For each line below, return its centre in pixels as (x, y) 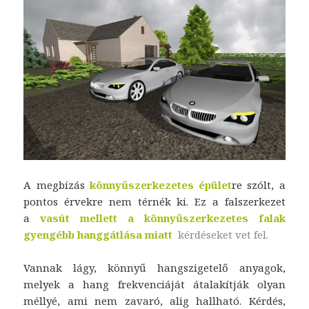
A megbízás (57, 185)
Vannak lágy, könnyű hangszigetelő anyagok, (154, 268)
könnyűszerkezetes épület (161, 185)
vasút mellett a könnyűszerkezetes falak (163, 218)
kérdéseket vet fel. (223, 235)
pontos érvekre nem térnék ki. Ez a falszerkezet (154, 202)
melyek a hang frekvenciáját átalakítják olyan (154, 285)
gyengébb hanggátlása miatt (101, 235)
